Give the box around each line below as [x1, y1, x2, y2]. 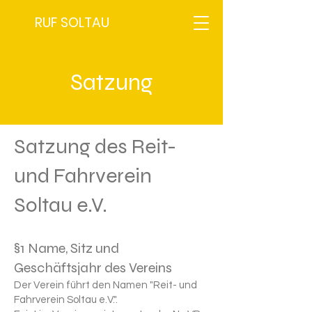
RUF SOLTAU [35, 13, 109, 32]
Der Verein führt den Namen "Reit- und [14, 280, 197, 290]
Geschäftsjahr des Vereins [14, 259, 172, 276]
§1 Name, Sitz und [14, 240, 119, 257]
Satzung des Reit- [14, 134, 176, 159]
